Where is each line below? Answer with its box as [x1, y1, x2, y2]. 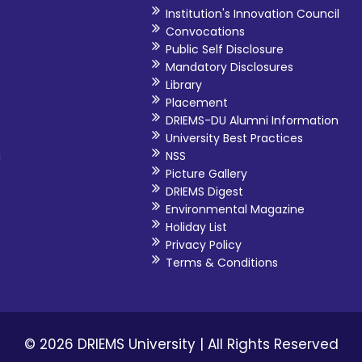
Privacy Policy [166, 236, 242, 253]
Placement [166, 94, 229, 111]
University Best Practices [166, 129, 304, 146]
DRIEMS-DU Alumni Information [166, 112, 339, 128]
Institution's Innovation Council [166, 5, 340, 22]
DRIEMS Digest [166, 183, 244, 200]
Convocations [166, 23, 246, 40]
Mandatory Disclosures [166, 58, 294, 75]
